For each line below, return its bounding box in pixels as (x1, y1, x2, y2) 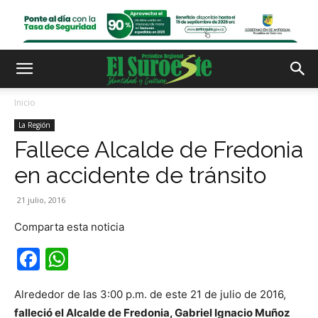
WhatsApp (68, 245, 180, 273)
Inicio (14, 97, 35, 109)
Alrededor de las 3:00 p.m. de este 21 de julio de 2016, (14, 287, 286, 301)
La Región (18, 120, 50, 130)
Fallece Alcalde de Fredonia (14, 136, 304, 163)
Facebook (40, 245, 146, 273)
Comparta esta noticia (14, 220, 124, 234)
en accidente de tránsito (14, 162, 266, 188)
